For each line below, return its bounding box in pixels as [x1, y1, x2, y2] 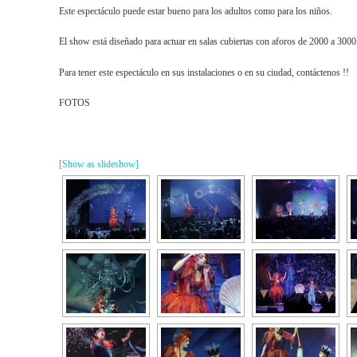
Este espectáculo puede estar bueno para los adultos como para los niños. [59, 5, 333, 17]
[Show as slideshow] [59, 159, 139, 171]
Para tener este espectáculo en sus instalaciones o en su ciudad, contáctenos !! [59, 66, 350, 78]
